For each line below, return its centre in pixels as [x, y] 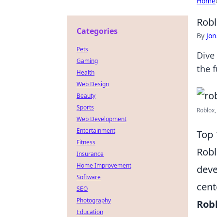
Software [89, 177]
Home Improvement [104, 165]
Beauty [86, 96]
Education [90, 212]
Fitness [86, 142]
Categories [97, 31]
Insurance [90, 154]
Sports [85, 107]
